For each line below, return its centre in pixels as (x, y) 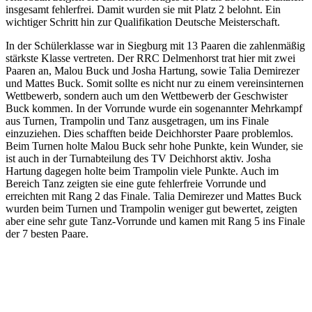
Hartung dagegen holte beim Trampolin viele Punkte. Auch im (142, 171)
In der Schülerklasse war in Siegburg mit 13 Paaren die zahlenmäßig (155, 46)
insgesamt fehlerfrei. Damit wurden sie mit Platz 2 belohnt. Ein (143, 10)
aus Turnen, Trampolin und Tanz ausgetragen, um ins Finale (137, 121)
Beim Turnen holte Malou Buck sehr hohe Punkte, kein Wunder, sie (154, 146)
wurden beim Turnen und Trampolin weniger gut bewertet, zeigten (151, 209)
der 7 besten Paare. (47, 234)
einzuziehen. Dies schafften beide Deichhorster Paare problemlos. (149, 134)
